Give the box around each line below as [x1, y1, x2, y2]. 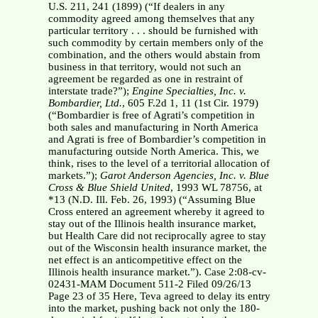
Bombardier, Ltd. [48, 97, 122, 109]
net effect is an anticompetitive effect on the [48, 254, 242, 266]
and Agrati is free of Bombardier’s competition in [48, 133, 266, 146]
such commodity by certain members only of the [48, 37, 263, 49]
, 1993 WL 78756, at [170, 182, 262, 194]
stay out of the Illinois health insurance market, [48, 218, 256, 230]
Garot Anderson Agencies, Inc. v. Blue [99, 170, 269, 182]
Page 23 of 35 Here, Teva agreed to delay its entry [48, 290, 270, 302]
